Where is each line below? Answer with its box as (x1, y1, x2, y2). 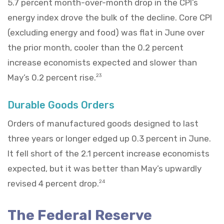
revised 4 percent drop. (7, 178, 99, 188)
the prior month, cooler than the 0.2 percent (7, 42, 183, 52)
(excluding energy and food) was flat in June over (7, 27, 204, 37)
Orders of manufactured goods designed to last (7, 118, 198, 128)
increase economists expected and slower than (7, 57, 197, 67)
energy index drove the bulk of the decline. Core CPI (7, 12, 212, 22)
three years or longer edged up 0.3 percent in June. (7, 133, 211, 143)
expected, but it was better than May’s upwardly (7, 163, 201, 173)
